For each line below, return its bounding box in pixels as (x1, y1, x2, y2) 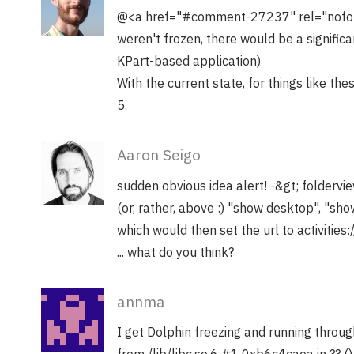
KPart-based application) (117, 53, 261, 70)
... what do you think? (117, 243, 234, 260)
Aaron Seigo (117, 145, 201, 165)
